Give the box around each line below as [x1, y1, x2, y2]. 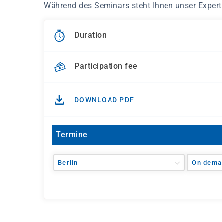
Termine [56, 130, 88, 139]
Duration [74, 30, 107, 40]
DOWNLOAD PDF [74, 96, 134, 104]
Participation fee [74, 61, 138, 71]
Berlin [58, 159, 78, 166]
